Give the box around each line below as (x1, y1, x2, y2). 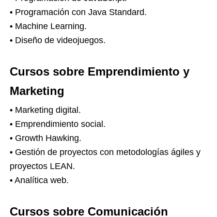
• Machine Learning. (10, 21, 87, 31)
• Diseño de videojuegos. (10, 35, 106, 45)
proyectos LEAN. (10, 161, 75, 171)
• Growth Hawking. (10, 133, 81, 143)
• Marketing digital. (10, 105, 81, 115)
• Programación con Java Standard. (10, 7, 147, 17)
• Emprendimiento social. (10, 119, 106, 129)
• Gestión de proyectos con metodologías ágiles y (10, 147, 201, 157)
